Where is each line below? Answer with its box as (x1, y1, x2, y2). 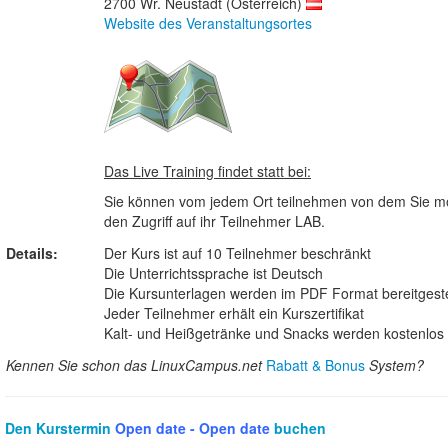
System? (365, 354, 424, 375)
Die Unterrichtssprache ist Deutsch (104, 262, 323, 283)
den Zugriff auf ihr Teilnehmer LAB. (104, 210, 325, 231)
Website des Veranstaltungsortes (104, 12, 312, 33)
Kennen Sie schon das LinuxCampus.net (6, 354, 266, 375)
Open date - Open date (115, 417, 270, 438)
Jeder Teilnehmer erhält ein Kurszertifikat (104, 302, 364, 323)
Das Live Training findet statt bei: (104, 160, 311, 181)
